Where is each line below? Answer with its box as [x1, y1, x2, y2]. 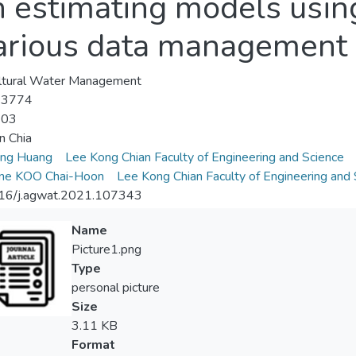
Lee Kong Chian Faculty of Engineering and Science [64, 149, 344, 167]
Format [71, 336, 115, 354]
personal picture [71, 279, 160, 297]
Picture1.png [71, 241, 141, 259]
